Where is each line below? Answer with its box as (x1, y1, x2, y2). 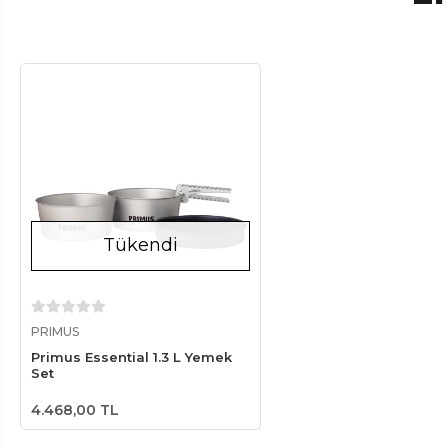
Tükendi (102, 234, 178, 257)
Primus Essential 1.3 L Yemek (31, 348, 232, 365)
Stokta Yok (106, 311, 197, 328)
